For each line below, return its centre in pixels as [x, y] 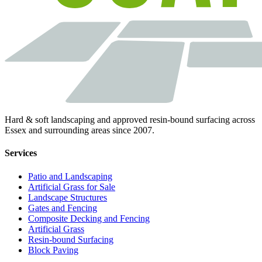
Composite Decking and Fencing [89, 218]
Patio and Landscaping [70, 176]
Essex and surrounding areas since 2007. [80, 130]
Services [21, 153]
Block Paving [53, 250]
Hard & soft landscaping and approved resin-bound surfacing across [130, 120]
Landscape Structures [68, 197]
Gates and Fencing [63, 208]
